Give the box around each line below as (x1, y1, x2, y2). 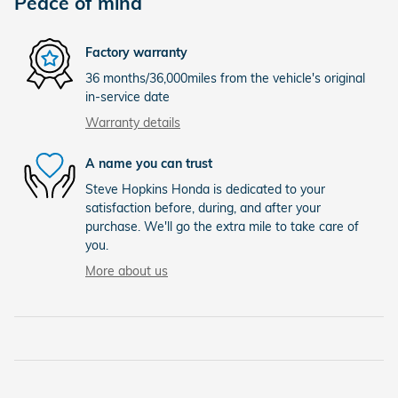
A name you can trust (85, 155, 212, 171)
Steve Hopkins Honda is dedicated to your (85, 181, 325, 197)
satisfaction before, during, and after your (85, 200, 321, 216)
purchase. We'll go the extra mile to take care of (85, 219, 359, 235)
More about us (85, 263, 168, 279)
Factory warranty (85, 44, 187, 60)
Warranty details (85, 115, 180, 131)
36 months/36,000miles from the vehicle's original (85, 70, 365, 86)
